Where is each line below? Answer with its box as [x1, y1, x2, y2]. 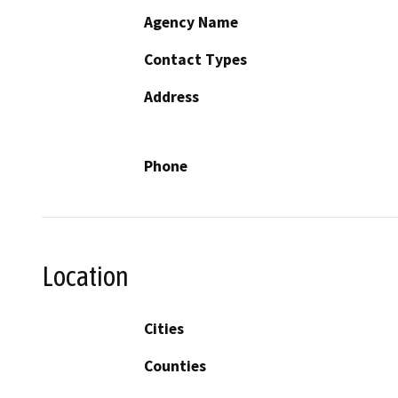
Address [144, 87, 199, 107]
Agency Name [144, 12, 238, 33]
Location [42, 260, 129, 293]
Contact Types [144, 50, 247, 70]
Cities [144, 318, 184, 338]
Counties [144, 355, 206, 376]
